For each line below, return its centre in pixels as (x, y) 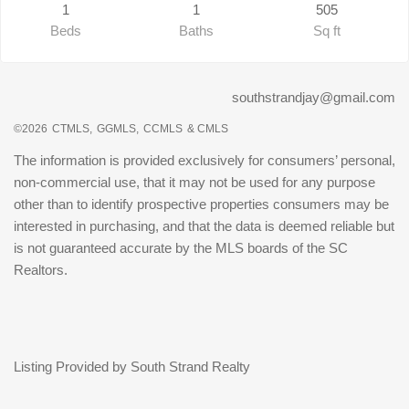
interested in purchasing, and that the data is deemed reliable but (204, 225)
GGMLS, (118, 128)
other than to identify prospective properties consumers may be (201, 204)
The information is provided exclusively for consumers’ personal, (204, 160)
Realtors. (41, 269)
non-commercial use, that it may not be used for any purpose (194, 182)
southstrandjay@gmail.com (314, 97)
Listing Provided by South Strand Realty (132, 367)
